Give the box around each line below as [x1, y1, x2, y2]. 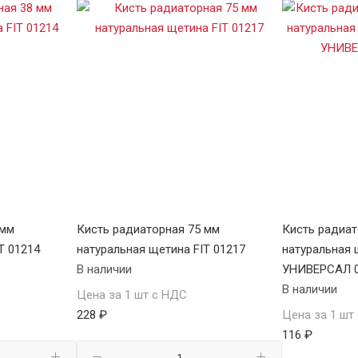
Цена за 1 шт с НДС [76, 288, 187, 303]
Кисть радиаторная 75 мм [76, 222, 220, 237]
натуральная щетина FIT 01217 [76, 242, 245, 257]
